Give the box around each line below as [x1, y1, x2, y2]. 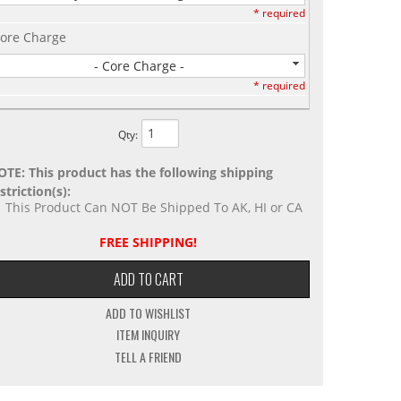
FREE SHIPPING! [99, 233, 198, 251]
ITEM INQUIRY [116, 325, 181, 345]
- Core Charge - [94, 56, 185, 74]
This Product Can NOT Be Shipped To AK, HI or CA [4, 198, 303, 216]
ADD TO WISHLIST [106, 303, 192, 322]
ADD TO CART [113, 268, 183, 290]
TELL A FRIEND [115, 346, 183, 366]
